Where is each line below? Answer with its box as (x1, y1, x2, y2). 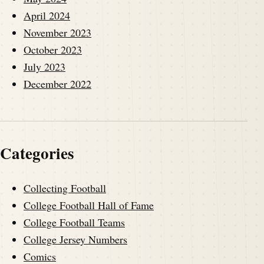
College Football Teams (24, 214, 125, 229)
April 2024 (24, 8, 70, 23)
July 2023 (24, 60, 65, 74)
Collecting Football (24, 180, 106, 195)
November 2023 (24, 25, 91, 40)
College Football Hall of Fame (24, 197, 154, 212)
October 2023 (24, 42, 82, 57)
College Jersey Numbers (24, 232, 127, 246)
